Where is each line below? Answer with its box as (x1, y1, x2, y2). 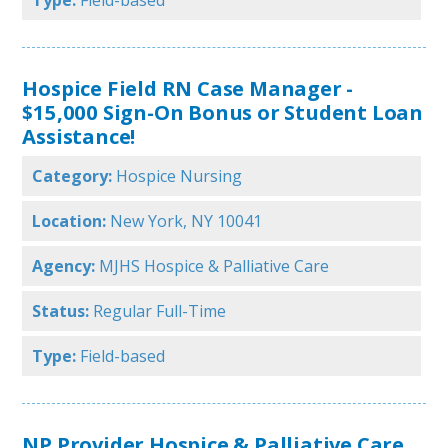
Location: (32, 210, 107, 233)
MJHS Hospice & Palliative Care (99, 255, 330, 278)
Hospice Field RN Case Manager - (22, 74, 354, 103)
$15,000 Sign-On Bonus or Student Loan (22, 98, 423, 127)
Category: (32, 165, 113, 188)
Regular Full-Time (93, 300, 227, 323)
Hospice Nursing (116, 165, 243, 188)
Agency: (32, 255, 96, 278)
